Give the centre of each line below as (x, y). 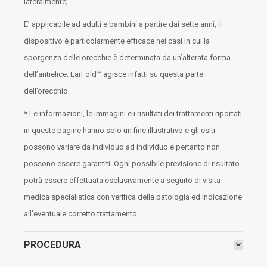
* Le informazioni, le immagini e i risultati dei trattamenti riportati (133, 114)
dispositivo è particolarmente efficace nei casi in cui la (117, 41)
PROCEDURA (52, 245)
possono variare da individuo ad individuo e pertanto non (122, 147)
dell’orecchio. (47, 91)
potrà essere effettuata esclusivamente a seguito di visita (122, 180)
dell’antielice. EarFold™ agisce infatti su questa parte (114, 74)
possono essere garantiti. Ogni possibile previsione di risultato (132, 164)
